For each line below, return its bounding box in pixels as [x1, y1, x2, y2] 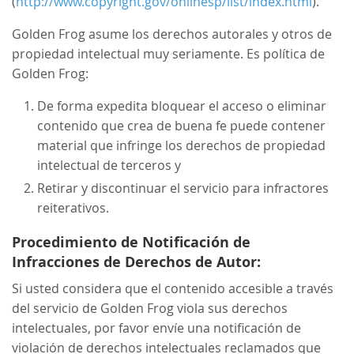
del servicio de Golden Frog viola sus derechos [12, 299, 288, 317]
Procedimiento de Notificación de [12, 232, 251, 252]
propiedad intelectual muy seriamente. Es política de [12, 44, 326, 62]
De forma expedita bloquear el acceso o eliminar [37, 96, 327, 115]
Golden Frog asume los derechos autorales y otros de [12, 24, 333, 43]
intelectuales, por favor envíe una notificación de [12, 318, 302, 337]
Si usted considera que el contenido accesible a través [12, 279, 334, 297]
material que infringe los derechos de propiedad [37, 136, 326, 154]
